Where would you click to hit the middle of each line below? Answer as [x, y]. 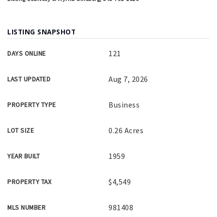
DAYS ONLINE [27, 54]
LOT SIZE [21, 131]
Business [124, 105]
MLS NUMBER [26, 208]
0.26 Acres [126, 131]
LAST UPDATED [29, 79]
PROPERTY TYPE [32, 105]
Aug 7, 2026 [128, 79]
